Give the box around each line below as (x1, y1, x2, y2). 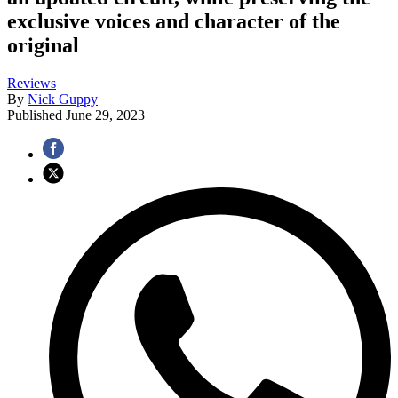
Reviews (7, 75, 56, 91)
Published (7, 107, 66, 123)
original (7, 33, 79, 57)
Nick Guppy (28, 91, 98, 107)
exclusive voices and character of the (7, 9, 340, 33)
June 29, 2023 (66, 107, 145, 123)
